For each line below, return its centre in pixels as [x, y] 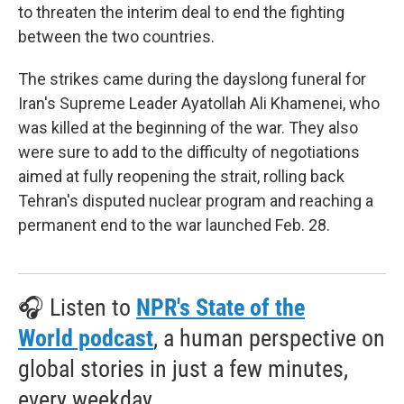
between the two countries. [116, 37]
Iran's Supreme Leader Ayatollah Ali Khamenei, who [199, 103]
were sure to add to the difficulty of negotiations [189, 152]
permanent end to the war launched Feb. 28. [174, 225]
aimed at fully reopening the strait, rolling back [181, 176]
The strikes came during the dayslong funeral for [192, 79]
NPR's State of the [220, 308]
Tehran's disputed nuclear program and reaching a [196, 201]
